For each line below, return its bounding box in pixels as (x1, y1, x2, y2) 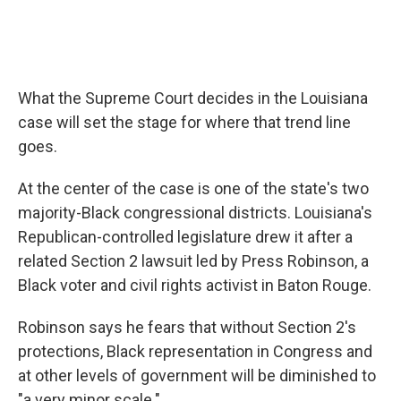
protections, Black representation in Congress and (18, 342, 372, 361)
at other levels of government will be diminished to (18, 366, 376, 385)
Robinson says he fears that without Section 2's (18, 318, 356, 337)
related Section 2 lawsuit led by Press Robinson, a (18, 252, 369, 270)
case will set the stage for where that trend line (18, 113, 351, 132)
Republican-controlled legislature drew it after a (18, 227, 353, 246)
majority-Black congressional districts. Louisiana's (18, 203, 372, 222)
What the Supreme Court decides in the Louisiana (18, 89, 368, 107)
